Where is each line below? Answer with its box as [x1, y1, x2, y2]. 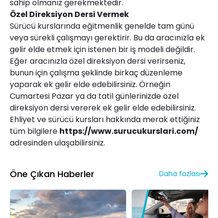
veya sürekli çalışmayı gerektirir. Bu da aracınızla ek [10, 32, 205, 43]
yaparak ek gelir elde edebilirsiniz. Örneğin [10, 78, 170, 90]
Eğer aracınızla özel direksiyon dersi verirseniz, [10, 55, 185, 67]
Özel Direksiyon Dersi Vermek [10, 8, 129, 20]
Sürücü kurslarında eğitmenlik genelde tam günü [10, 20, 194, 32]
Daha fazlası [159, 169, 200, 179]
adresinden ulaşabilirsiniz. [10, 137, 105, 148]
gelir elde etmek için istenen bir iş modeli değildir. [10, 43, 195, 55]
